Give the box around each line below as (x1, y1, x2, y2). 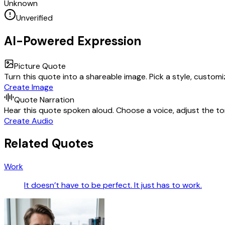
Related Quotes (4, 136, 93, 152)
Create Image (4, 81, 53, 92)
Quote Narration (14, 94, 74, 105)
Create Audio (4, 115, 53, 126)
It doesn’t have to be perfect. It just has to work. (24, 180, 202, 191)
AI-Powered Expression (4, 33, 141, 49)
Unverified (16, 12, 53, 23)
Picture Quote (14, 60, 66, 71)
